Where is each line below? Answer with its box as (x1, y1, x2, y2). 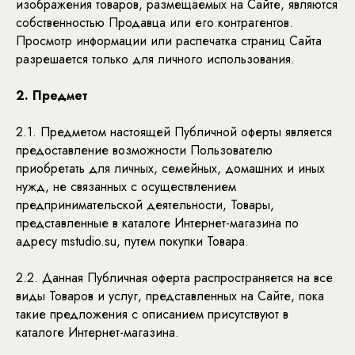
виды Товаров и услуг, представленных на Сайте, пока (16, 287, 324, 305)
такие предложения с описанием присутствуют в (16, 305, 288, 323)
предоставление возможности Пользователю (16, 141, 273, 159)
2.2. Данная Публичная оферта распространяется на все (16, 269, 333, 287)
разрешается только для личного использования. (16, 50, 295, 68)
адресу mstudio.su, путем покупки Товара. (16, 232, 249, 250)
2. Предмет (16, 86, 88, 105)
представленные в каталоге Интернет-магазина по (16, 214, 299, 232)
